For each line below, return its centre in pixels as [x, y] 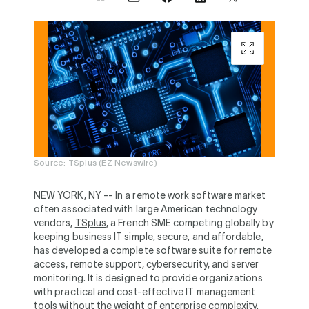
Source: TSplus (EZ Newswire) [96, 162]
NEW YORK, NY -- [75, 195]
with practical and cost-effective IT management [145, 291]
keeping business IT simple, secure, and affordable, [149, 236]
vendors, [54, 222]
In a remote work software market [191, 195]
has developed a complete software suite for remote [153, 250]
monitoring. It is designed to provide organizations [148, 278]
